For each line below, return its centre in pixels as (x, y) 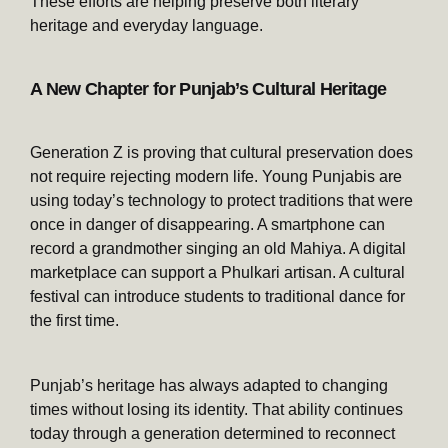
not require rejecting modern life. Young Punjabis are (216, 176)
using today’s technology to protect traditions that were (221, 200)
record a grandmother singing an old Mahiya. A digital (218, 248)
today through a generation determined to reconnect (212, 433)
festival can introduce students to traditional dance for (217, 296)
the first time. (74, 320)
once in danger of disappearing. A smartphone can (207, 224)
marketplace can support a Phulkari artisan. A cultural (217, 272)
